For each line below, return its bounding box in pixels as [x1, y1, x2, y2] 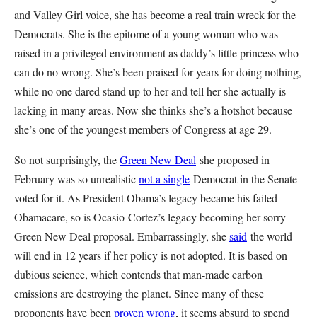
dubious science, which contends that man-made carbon [14, 267, 263, 282]
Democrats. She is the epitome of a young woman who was [14, 26, 278, 41]
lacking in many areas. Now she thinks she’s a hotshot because [14, 103, 292, 117]
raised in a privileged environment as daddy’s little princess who [14, 45, 299, 60]
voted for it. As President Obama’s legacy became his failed [14, 190, 277, 205]
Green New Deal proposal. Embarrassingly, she [14, 229, 229, 243]
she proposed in [200, 152, 270, 167]
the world [250, 229, 292, 243]
